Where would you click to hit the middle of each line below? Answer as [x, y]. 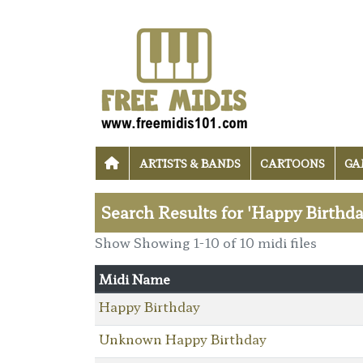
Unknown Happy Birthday [182, 338]
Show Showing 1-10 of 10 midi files [206, 242]
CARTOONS [292, 164]
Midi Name [134, 278]
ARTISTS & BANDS [190, 164]
